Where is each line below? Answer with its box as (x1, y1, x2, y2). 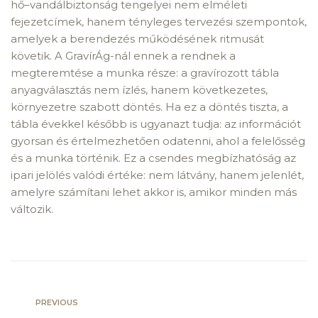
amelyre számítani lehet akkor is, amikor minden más (11, 185, 297, 199)
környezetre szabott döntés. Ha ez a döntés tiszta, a (11, 100, 288, 114)
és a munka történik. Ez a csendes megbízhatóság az (11, 151, 296, 165)
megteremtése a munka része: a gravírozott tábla (11, 66, 279, 79)
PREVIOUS (35, 297, 78, 307)
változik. (11, 202, 53, 216)
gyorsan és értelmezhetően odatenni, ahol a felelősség (11, 134, 305, 148)
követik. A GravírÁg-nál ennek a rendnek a (11, 49, 236, 62)
